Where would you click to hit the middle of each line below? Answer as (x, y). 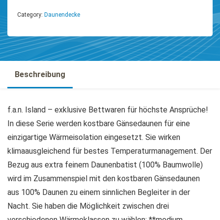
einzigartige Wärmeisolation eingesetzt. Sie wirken (94, 137)
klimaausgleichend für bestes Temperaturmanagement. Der (110, 151)
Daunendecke (62, 15)
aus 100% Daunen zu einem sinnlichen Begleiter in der (99, 192)
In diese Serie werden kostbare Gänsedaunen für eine (99, 124)
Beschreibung (40, 74)
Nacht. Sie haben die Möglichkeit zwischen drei (88, 206)
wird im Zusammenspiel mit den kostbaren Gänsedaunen (104, 179)
